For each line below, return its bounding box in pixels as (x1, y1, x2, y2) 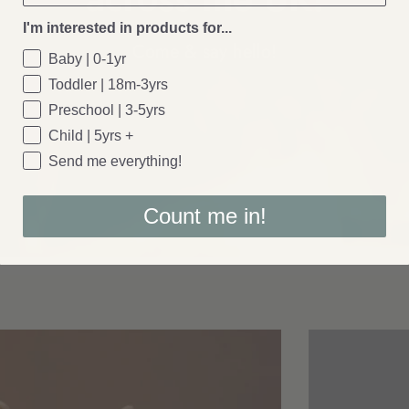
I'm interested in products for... (23, 20, 232, 37)
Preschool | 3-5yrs (48, 102, 165, 119)
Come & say (132, 37, 227, 65)
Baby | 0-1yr (48, 51, 126, 68)
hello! (233, 37, 277, 65)
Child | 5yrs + (48, 128, 133, 144)
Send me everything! (48, 153, 182, 170)
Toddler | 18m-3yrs (48, 77, 168, 93)
